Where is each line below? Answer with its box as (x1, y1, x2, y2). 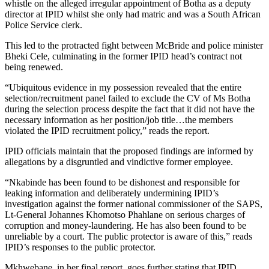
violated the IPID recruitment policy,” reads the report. (5, 125, 210, 136)
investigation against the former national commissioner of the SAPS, (5, 198, 262, 209)
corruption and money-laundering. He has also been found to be (5, 220, 246, 231)
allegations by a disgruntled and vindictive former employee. (5, 156, 233, 167)
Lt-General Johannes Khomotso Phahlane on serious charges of (5, 209, 245, 220)
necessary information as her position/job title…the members (5, 114, 233, 125)
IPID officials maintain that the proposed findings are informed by (5, 145, 253, 156)
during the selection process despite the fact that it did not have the (5, 103, 255, 114)
